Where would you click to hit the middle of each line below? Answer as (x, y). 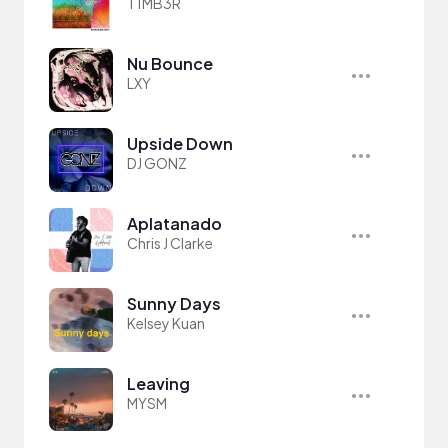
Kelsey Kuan (166, 322)
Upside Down (180, 143)
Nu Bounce (170, 63)
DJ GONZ (157, 162)
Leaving (158, 383)
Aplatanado (174, 223)
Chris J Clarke (170, 242)
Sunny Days (174, 303)
